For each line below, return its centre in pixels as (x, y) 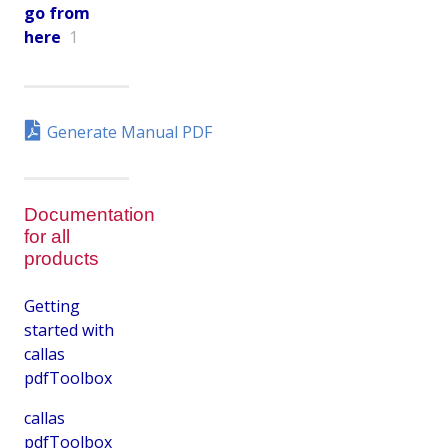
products (61, 258)
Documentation (89, 214)
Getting (52, 305)
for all (47, 236)
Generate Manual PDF (129, 131)
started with (69, 329)
